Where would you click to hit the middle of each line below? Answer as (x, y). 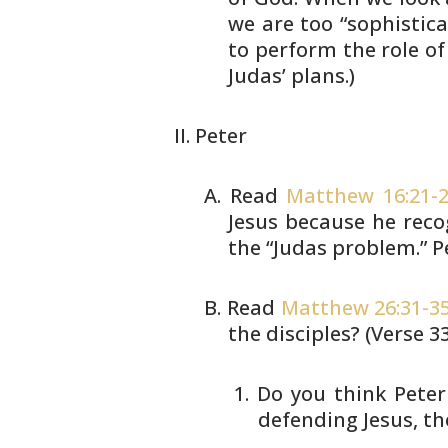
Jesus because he (312, 221)
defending (308, 419)
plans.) (321, 75)
